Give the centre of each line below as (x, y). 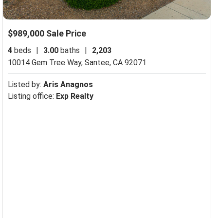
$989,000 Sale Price (47, 33)
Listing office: (32, 96)
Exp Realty (74, 96)
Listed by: (25, 84)
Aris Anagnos (68, 84)
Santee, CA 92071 (115, 62)
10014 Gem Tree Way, (46, 62)
